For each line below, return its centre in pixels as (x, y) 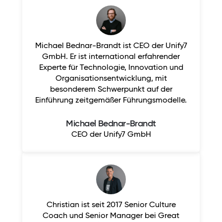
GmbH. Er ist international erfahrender (111, 56)
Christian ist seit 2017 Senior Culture (111, 205)
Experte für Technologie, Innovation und (111, 67)
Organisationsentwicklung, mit (111, 78)
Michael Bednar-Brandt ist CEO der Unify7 (111, 46)
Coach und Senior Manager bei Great (111, 216)
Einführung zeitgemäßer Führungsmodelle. (111, 100)
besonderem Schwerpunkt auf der (111, 89)
